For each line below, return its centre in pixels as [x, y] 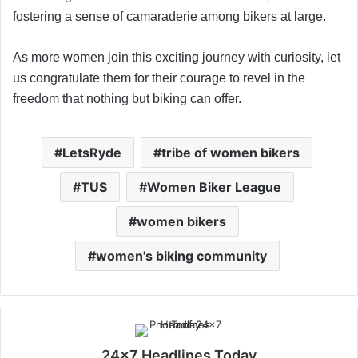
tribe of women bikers [231, 152]
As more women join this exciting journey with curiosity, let [177, 57]
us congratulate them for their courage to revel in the [159, 78]
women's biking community [181, 255]
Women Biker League [214, 187]
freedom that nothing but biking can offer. [129, 98]
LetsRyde [92, 152]
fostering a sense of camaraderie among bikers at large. [169, 16]
